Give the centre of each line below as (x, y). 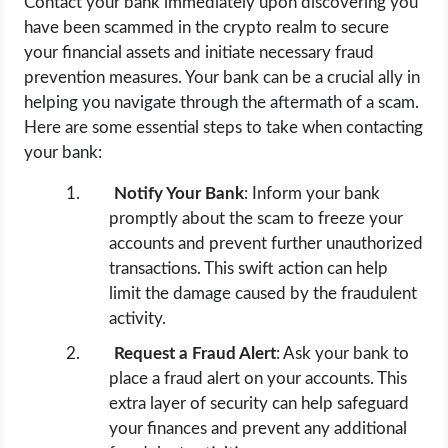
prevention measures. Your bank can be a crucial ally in (222, 78)
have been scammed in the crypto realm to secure (207, 28)
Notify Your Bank (179, 194)
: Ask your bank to (343, 354)
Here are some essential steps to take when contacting (224, 128)
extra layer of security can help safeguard (259, 404)
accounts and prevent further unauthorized (266, 244)
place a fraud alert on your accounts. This (258, 379)
